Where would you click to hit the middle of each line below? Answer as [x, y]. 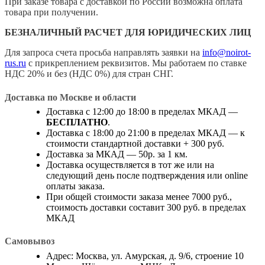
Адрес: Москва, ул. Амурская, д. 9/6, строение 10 [145, 256]
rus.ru [15, 63]
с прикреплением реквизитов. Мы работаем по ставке [136, 63]
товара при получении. [51, 12]
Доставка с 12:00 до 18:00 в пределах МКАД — [142, 112]
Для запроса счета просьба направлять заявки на [104, 53]
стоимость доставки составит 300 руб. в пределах [146, 207]
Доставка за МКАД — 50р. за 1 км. [117, 154]
